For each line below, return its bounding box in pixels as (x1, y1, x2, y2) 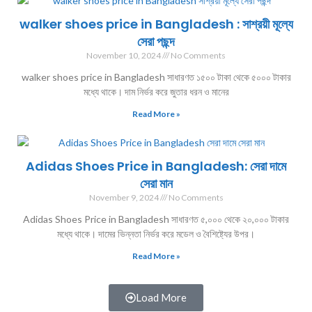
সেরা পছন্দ (137, 32, 175, 50)
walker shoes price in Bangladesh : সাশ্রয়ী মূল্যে (19, 15, 293, 33)
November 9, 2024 (88, 192, 159, 203)
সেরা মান (139, 174, 173, 192)
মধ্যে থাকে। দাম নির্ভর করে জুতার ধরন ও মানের (83, 85, 229, 97)
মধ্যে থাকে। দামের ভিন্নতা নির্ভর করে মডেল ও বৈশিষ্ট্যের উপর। (57, 227, 255, 240)
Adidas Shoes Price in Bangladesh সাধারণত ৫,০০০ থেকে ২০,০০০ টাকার (23, 212, 289, 225)
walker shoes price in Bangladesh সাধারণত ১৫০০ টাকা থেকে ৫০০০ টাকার (21, 70, 291, 83)
